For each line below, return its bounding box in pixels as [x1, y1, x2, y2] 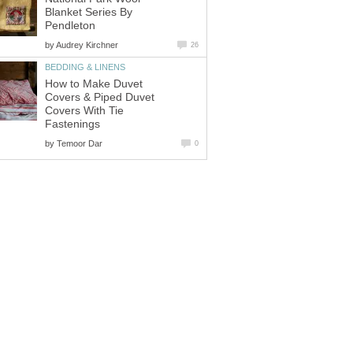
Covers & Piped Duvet [45, 91, 154, 103]
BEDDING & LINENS [45, 62, 125, 72]
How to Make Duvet [45, 77, 143, 90]
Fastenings [45, 117, 100, 130]
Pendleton [45, 20, 95, 32]
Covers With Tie [45, 104, 124, 117]
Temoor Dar [57, 138, 102, 148]
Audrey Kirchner [56, 40, 118, 50]
